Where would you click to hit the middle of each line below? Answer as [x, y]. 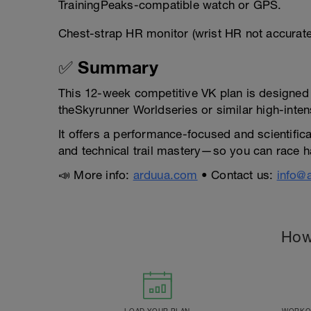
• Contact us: [237, 175]
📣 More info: [96, 175]
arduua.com [165, 175]
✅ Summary [108, 67]
